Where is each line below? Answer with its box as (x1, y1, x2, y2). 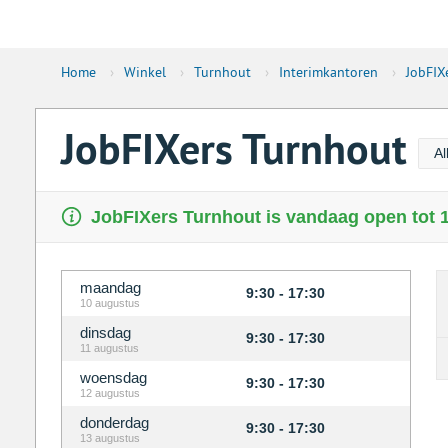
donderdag (79, 414, 149, 432)
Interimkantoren (278, 63, 378, 82)
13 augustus (79, 432, 140, 445)
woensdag (79, 369, 147, 387)
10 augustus (79, 297, 140, 310)
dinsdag (79, 324, 131, 342)
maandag (79, 279, 141, 297)
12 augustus (79, 387, 140, 400)
